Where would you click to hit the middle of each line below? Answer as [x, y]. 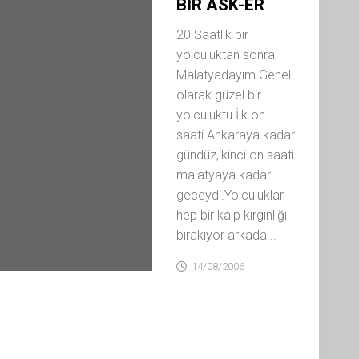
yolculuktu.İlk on [220, 115]
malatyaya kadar [223, 175]
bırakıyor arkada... [226, 235]
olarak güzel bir [218, 95]
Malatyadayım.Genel [233, 75]
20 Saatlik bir [212, 35]
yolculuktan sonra [225, 55]
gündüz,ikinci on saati [235, 155]
